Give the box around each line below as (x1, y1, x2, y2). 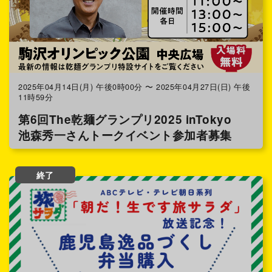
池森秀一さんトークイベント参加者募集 (18, 126, 232, 143)
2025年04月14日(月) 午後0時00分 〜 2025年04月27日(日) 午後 (18, 81, 251, 93)
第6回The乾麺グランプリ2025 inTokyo (18, 110, 243, 127)
